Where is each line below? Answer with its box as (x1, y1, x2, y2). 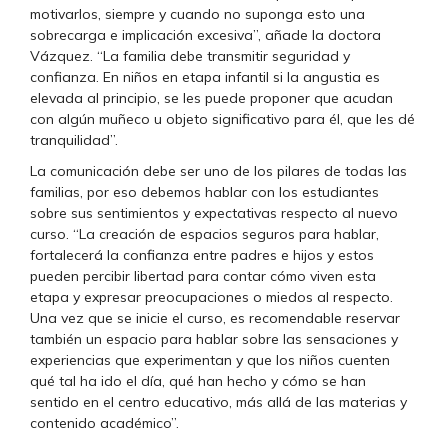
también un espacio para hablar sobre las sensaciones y (30, 330, 398, 349)
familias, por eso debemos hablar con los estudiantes (30, 183, 379, 202)
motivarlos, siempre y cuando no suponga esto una (30, 5, 365, 24)
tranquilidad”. (30, 131, 118, 150)
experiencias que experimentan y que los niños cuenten (30, 351, 390, 370)
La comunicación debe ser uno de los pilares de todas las (30, 162, 407, 181)
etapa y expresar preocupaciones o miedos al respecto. (30, 288, 393, 307)
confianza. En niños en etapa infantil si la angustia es (30, 68, 380, 87)
